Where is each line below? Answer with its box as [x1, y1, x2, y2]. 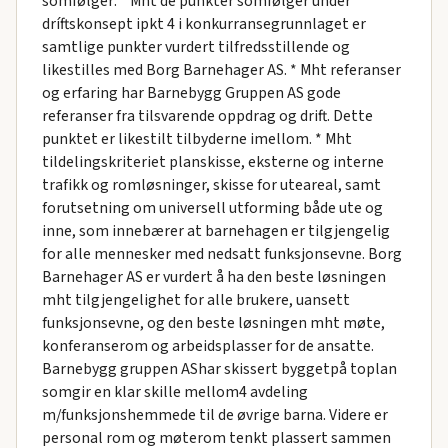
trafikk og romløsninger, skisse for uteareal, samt [41, 173, 381, 196]
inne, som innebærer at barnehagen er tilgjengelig [41, 219, 390, 242]
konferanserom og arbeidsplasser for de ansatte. [41, 334, 374, 357]
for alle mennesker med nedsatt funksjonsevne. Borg [41, 242, 402, 265]
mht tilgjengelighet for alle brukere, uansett [41, 288, 350, 311]
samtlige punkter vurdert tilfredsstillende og [41, 35, 350, 58]
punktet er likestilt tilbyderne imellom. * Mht [41, 127, 352, 150]
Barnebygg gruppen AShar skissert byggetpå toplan [41, 357, 397, 380]
